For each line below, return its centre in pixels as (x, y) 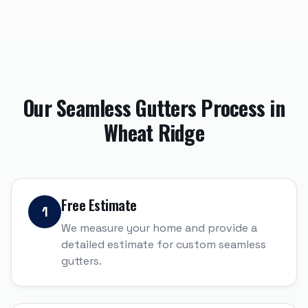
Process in (240, 108)
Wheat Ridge (154, 132)
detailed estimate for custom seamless (164, 244)
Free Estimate (99, 205)
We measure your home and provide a (159, 228)
